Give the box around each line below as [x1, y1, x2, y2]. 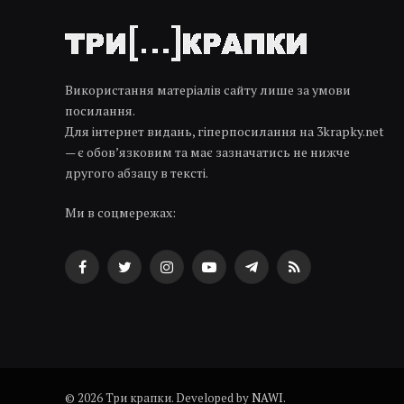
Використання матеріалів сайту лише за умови [65, 80, 351, 98]
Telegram [250, 266, 305, 284]
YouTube [207, 266, 257, 284]
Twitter [123, 266, 166, 284]
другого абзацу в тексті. [65, 163, 208, 181]
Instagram [165, 266, 225, 284]
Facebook [80, 266, 136, 284]
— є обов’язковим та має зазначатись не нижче [65, 142, 350, 161]
